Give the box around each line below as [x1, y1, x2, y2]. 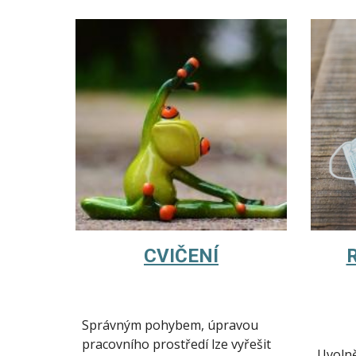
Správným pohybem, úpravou [81, 316, 258, 335]
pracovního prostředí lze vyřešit [81, 335, 271, 354]
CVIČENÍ [144, 245, 219, 268]
